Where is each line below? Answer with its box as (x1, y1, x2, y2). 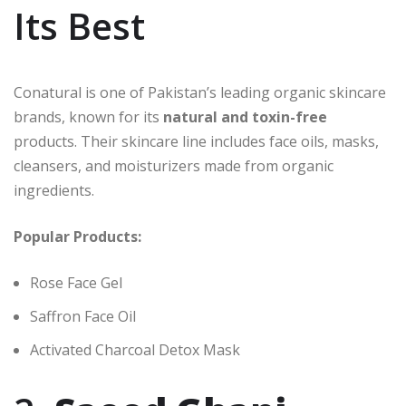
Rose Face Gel (30, 273, 122, 294)
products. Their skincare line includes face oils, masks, (14, 131, 379, 152)
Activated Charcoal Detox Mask (30, 340, 240, 361)
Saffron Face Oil (30, 306, 136, 327)
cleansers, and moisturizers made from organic (14, 156, 333, 177)
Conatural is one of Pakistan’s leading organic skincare (14, 82, 386, 103)
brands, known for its (14, 107, 163, 128)
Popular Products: (14, 227, 141, 247)
